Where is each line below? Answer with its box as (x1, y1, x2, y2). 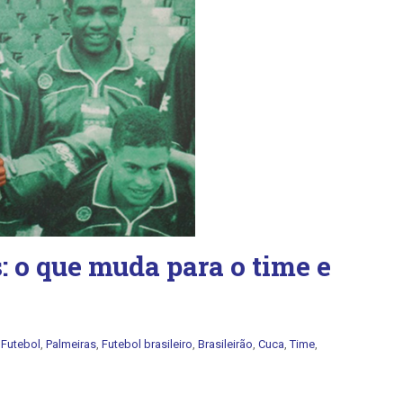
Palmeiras (46, 337, 96, 351)
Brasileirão (198, 337, 253, 351)
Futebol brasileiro (102, 337, 193, 351)
